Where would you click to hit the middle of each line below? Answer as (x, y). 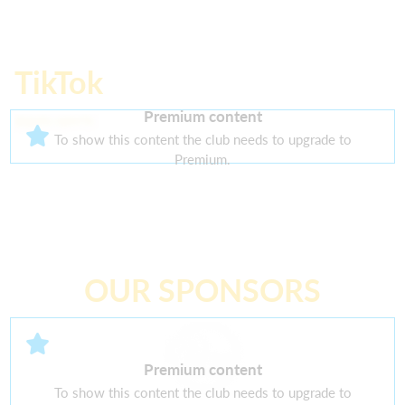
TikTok (59, 82)
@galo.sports (54, 120)
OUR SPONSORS (202, 290)
